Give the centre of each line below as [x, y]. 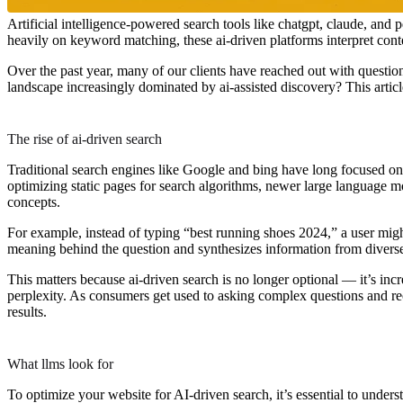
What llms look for [60, 363]
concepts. [34, 201]
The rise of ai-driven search [85, 139]
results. [27, 311]
